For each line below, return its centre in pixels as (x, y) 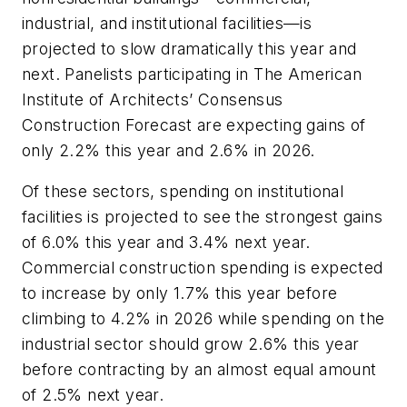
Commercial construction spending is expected (203, 268)
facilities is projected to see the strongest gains (202, 217)
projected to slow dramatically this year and (189, 48)
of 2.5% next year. (95, 395)
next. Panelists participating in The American (192, 74)
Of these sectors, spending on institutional (183, 192)
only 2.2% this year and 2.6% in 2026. (169, 150)
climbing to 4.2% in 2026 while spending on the (203, 319)
